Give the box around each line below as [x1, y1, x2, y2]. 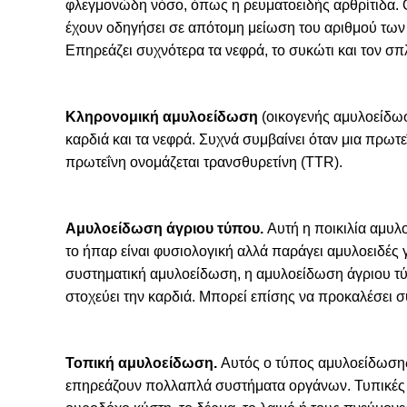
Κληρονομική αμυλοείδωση [65, 109, 258, 124]
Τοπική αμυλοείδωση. [65, 355, 217, 371]
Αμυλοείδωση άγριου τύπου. [65, 221, 263, 236]
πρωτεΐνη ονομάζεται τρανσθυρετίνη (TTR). [65, 154, 342, 170]
